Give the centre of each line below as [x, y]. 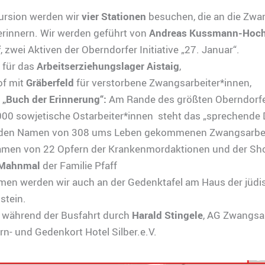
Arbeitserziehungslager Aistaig [108, 66]
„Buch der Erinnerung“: [55, 99]
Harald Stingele [167, 215]
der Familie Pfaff [78, 166]
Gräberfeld [50, 83]
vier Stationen [114, 17]
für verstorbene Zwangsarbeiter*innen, [162, 83]
